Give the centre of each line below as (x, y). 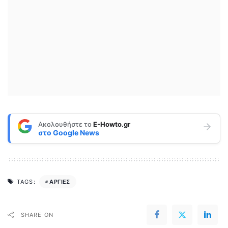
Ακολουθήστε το (66, 124)
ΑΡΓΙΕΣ (60, 181)
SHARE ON (37, 215)
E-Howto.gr (112, 124)
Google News (76, 132)
